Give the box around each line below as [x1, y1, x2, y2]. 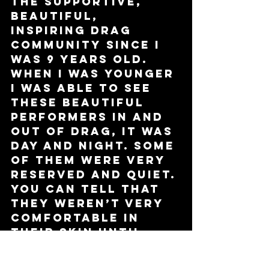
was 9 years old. [11, 52, 153, 66]
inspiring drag [11, 23, 136, 37]
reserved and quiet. [11, 167, 181, 181]
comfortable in [11, 210, 144, 225]
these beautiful [11, 95, 149, 109]
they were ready [11, 239, 153, 253]
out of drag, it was [11, 124, 178, 138]
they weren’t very [11, 196, 168, 210]
